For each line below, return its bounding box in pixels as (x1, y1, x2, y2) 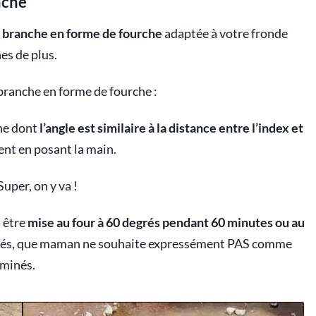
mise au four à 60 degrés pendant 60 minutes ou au (27, 215, 305, 231)
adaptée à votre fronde (162, 26, 288, 42)
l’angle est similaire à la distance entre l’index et (39, 121, 303, 136)
